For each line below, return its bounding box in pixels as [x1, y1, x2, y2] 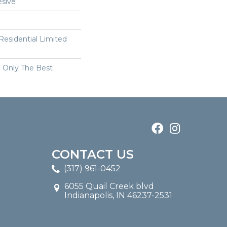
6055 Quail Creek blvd [64, 181, 154, 192]
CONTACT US [52, 147, 134, 162]
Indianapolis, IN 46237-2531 [64, 191, 172, 201]
